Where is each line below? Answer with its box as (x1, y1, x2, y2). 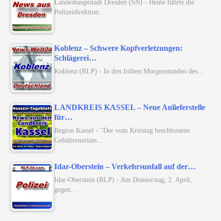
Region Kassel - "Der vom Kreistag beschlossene (54, 126, 190, 135)
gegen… (54, 185, 77, 194)
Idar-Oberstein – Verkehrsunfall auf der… (54, 162, 196, 171)
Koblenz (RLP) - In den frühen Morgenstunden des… (54, 67, 204, 75)
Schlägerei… (54, 54, 97, 63)
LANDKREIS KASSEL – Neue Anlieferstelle (54, 103, 205, 112)
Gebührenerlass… (54, 136, 104, 145)
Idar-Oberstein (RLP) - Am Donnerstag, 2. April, (54, 176, 192, 184)
